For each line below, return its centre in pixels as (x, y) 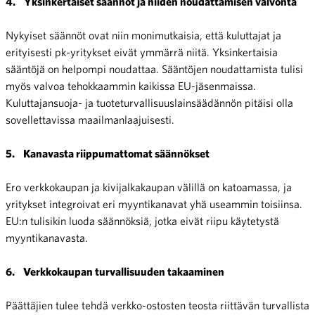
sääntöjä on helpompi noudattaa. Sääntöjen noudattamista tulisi (154, 69)
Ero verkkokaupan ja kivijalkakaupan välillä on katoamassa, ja (149, 187)
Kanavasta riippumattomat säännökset (116, 153)
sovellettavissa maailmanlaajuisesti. (90, 120)
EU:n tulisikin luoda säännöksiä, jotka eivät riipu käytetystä (142, 221)
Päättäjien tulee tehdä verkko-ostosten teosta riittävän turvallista (157, 305)
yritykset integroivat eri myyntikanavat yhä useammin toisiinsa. (154, 204)
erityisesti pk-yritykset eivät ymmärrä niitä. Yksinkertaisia (142, 52)
